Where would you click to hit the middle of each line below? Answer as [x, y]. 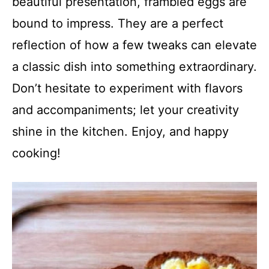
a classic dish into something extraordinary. [134, 67]
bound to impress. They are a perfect [118, 23]
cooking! [36, 153]
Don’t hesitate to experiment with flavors [127, 88]
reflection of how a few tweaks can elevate [134, 45]
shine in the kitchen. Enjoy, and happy [120, 131]
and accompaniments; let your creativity [125, 110]
